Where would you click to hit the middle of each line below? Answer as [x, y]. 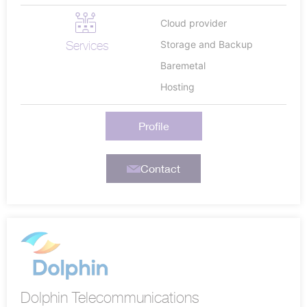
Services [87, 46]
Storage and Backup [207, 45]
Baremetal [183, 66]
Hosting [177, 87]
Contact [160, 169]
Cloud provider [194, 23]
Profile [153, 126]
